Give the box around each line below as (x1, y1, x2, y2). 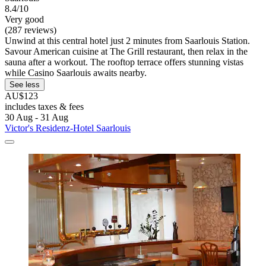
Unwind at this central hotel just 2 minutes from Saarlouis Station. (5, 35, 250, 46)
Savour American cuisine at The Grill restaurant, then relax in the (5, 46, 248, 56)
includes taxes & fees (5, 101, 84, 112)
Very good (5, 14, 44, 24)
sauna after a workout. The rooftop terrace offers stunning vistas (5, 56, 243, 67)
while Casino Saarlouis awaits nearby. (5, 67, 147, 78)
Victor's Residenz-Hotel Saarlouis (5, 122, 131, 133)
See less (9, 80, 40, 89)
